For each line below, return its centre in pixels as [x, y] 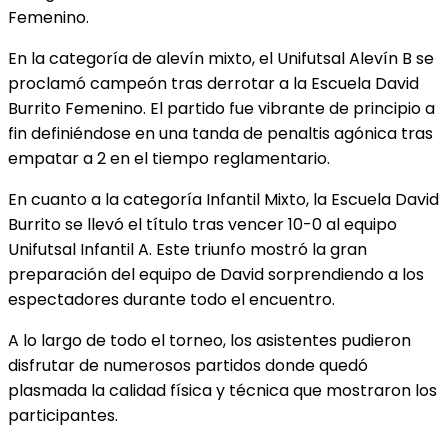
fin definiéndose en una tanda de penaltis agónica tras [220, 133]
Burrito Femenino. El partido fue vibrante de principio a [221, 108]
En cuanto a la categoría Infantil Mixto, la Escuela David [223, 199]
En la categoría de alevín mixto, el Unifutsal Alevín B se [221, 58]
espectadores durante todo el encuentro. [171, 299]
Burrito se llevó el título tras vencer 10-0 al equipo [202, 224]
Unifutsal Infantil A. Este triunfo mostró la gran [187, 249]
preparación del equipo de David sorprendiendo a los [216, 274]
